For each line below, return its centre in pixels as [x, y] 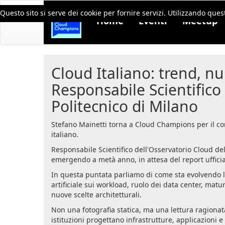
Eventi [153, 21]
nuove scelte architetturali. [96, 195]
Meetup [200, 21]
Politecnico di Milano [125, 106]
